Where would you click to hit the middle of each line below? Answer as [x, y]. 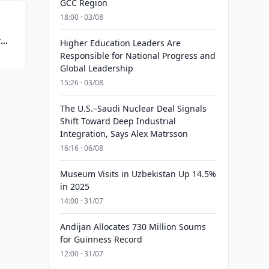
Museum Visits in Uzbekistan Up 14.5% [138, 174]
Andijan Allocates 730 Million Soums [133, 227]
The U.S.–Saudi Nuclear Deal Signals [133, 108]
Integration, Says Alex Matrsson [124, 134]
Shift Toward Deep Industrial [118, 121]
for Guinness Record [101, 239]
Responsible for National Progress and [138, 56]
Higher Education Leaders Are [120, 43]
